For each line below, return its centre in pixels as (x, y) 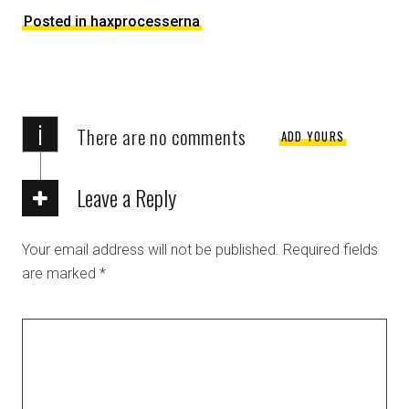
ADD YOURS (313, 136)
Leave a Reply (126, 198)
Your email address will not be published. (151, 250)
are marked (61, 274)
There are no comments (162, 137)
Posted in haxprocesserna (112, 22)
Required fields (330, 250)
